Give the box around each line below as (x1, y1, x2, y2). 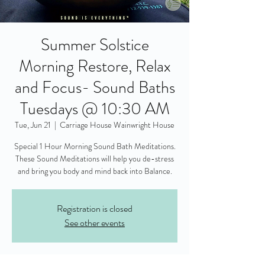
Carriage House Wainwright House (60, 119, 174, 131)
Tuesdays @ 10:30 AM (20, 97, 170, 121)
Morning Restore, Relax (18, 54, 171, 78)
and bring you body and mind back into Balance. (17, 165, 172, 177)
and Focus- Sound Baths (14, 76, 175, 99)
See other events (64, 216, 125, 230)
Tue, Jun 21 (15, 119, 51, 131)
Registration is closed (57, 202, 132, 215)
